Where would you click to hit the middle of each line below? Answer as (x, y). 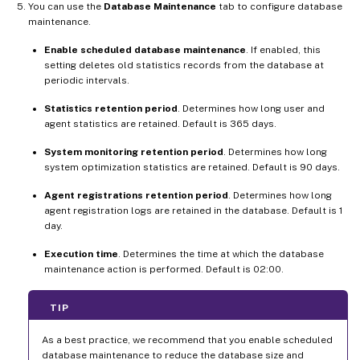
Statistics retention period (111, 108)
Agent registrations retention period (136, 195)
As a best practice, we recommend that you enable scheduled (187, 340)
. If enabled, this (283, 49)
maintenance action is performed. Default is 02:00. (164, 269)
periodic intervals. (87, 80)
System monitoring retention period (134, 151)
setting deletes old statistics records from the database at (184, 65)
